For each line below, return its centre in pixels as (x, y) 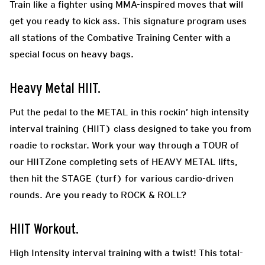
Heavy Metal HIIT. (55, 88)
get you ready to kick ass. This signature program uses (128, 21)
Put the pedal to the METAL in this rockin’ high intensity (129, 112)
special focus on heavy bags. (72, 54)
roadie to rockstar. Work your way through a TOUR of (124, 145)
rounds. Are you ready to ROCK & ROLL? (98, 195)
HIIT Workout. (44, 229)
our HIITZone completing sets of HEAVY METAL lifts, (124, 161)
